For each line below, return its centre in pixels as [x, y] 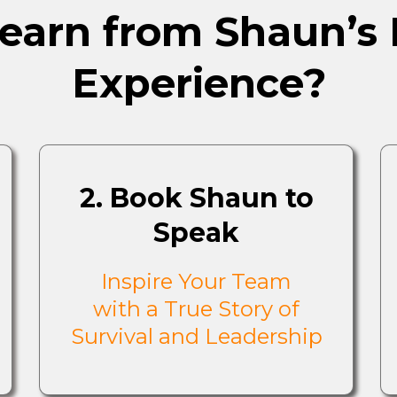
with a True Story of [197, 309]
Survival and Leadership [196, 336]
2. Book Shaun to [196, 198]
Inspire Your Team [197, 281]
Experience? [198, 83]
